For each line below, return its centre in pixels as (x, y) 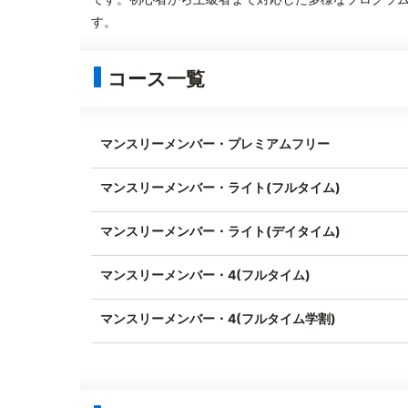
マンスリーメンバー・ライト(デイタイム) (220, 231)
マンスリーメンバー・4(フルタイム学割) (218, 318)
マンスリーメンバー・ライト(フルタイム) (220, 187)
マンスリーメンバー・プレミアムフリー (215, 143)
